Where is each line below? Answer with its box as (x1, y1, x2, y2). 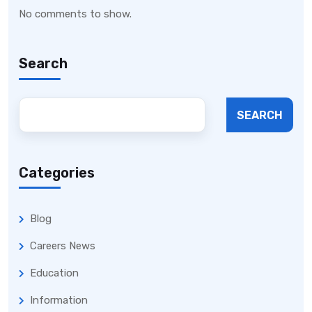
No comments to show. (19, 8, 132, 21)
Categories (19, 164, 95, 182)
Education (30, 267, 79, 280)
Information (30, 294, 88, 307)
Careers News (30, 240, 95, 253)
